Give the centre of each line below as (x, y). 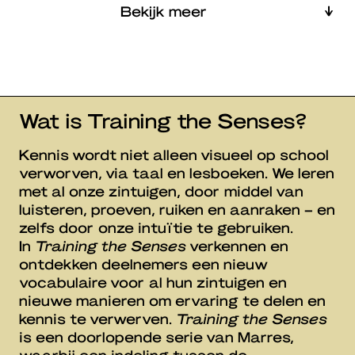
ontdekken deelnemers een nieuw (143, 264)
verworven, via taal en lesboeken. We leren (177, 173)
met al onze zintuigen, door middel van (161, 191)
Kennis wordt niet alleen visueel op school (174, 155)
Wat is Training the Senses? (163, 120)
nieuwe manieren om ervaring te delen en (172, 300)
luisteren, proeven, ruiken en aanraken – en (177, 209)
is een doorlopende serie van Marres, (157, 337)
